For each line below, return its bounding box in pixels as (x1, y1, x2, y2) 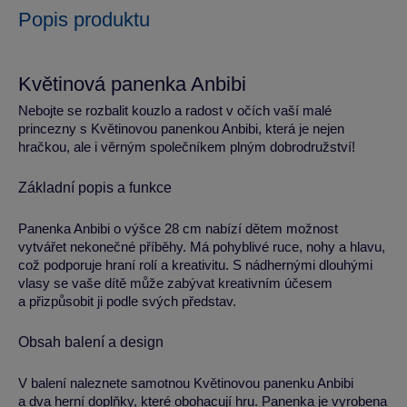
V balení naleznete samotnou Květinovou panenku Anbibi (18, 375, 353, 391)
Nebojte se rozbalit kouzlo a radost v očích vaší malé (18, 103, 332, 118)
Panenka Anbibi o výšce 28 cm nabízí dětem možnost (18, 221, 338, 236)
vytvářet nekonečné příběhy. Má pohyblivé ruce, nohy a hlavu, (18, 239, 385, 254)
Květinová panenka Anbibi (18, 73, 246, 95)
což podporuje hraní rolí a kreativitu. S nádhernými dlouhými (18, 257, 372, 273)
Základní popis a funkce (18, 180, 172, 195)
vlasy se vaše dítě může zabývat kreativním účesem (18, 275, 333, 291)
